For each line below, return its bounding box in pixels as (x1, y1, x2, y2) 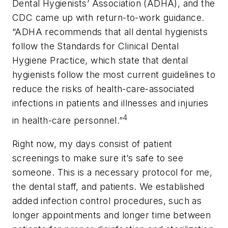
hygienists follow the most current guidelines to (12, 69, 216, 80)
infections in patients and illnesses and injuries (12, 98, 209, 109)
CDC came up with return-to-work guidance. (12, 12, 205, 23)
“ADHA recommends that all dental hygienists (12, 26, 208, 38)
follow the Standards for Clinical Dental (12, 41, 179, 52)
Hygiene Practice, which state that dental (12, 55, 188, 66)
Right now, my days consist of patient (12, 138, 173, 149)
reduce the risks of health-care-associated (12, 83, 194, 95)
